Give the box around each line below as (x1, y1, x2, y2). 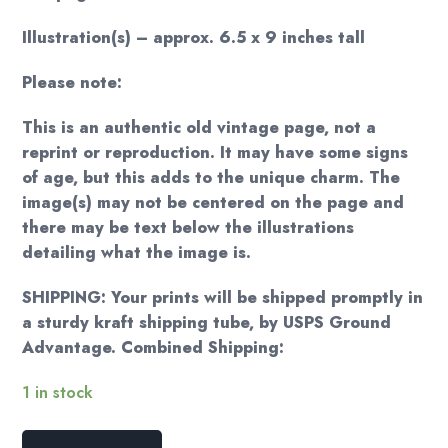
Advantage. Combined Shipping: (22, 336, 285, 360)
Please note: (22, 71, 123, 95)
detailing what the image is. (22, 241, 252, 265)
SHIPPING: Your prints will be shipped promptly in (22, 286, 424, 310)
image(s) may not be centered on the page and (22, 191, 405, 215)
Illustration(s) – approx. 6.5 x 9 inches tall (22, 26, 366, 50)
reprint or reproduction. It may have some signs (22, 141, 409, 165)
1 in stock (22, 381, 94, 405)
